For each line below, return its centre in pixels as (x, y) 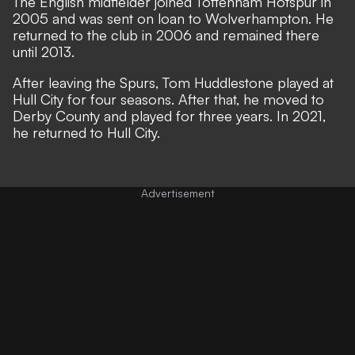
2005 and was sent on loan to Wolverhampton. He (173, 18)
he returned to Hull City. (86, 132)
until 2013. (44, 51)
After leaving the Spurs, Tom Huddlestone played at (173, 82)
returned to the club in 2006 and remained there (166, 34)
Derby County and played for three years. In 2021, (169, 115)
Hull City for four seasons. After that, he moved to (168, 99)
